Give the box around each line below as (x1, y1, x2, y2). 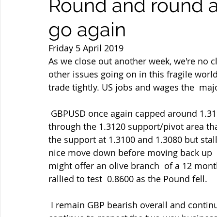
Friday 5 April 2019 (48, 42, 124, 54)
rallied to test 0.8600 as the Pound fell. (48, 173, 207, 185)
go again (48, 18, 126, 41)
